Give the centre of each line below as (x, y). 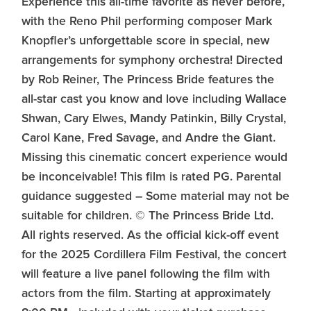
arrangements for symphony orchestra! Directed (152, 60)
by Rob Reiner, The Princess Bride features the (148, 80)
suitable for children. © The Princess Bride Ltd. (148, 216)
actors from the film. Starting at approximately (146, 294)
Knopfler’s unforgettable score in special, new (145, 41)
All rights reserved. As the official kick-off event (150, 235)
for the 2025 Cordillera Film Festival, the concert (154, 255)
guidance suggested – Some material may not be (155, 196)
